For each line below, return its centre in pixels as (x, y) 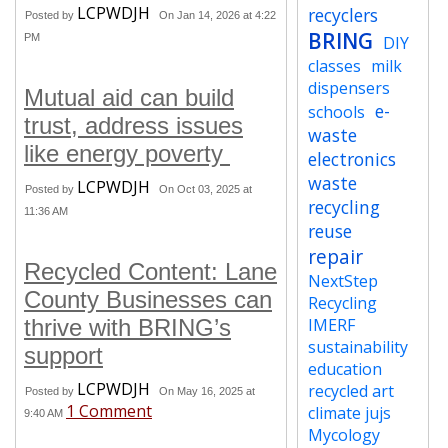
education (345, 369)
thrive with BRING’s (127, 327)
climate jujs (350, 413)
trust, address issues (133, 125)
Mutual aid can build (129, 97)
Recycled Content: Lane (150, 271)
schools (337, 112)
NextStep (343, 281)
